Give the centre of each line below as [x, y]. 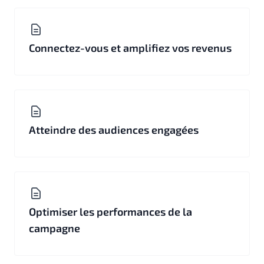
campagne [55, 228]
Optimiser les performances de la [110, 212]
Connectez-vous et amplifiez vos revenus [130, 48]
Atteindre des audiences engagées [114, 130]
